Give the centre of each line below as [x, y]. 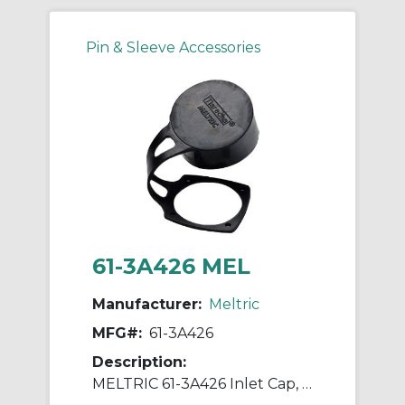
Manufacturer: [147, 305]
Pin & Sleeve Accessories [173, 48]
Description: [139, 363]
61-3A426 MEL [171, 267]
